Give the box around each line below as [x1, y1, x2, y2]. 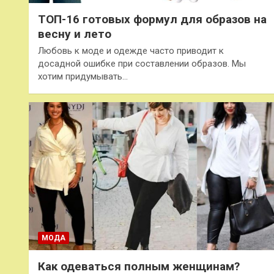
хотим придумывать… [38, 70, 128, 82]
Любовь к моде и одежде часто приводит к [38, 45, 224, 56]
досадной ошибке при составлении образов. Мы [38, 57, 246, 69]
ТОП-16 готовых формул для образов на [38, 12, 267, 26]
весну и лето [38, 26, 111, 41]
